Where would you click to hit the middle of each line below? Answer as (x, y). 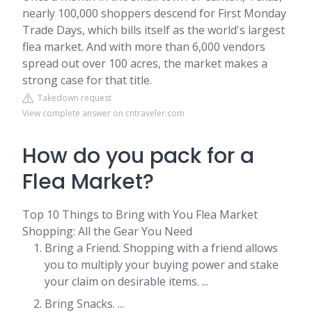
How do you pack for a (138, 156)
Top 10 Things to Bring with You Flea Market (140, 215)
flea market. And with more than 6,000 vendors (144, 47)
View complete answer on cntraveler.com (103, 114)
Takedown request (72, 98)
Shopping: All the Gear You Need (107, 232)
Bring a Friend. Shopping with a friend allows (161, 248)
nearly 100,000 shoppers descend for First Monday (154, 14)
